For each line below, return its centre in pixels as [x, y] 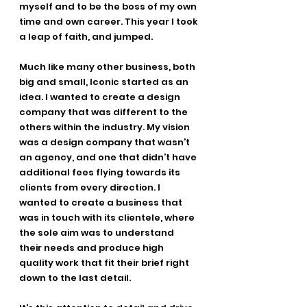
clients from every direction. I [91, 188]
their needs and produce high [93, 248]
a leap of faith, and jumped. [86, 37]
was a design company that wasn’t [106, 143]
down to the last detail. [75, 278]
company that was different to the [105, 112]
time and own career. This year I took [110, 22]
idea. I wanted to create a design [101, 97]
